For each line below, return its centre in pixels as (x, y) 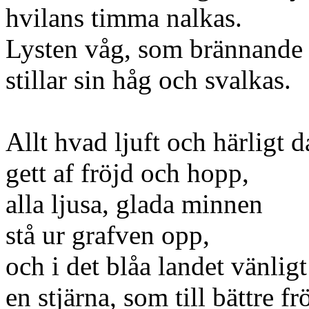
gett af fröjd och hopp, (127, 173)
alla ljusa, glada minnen (134, 204)
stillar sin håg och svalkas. (148, 80)
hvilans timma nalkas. (124, 18)
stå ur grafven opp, (108, 235)
